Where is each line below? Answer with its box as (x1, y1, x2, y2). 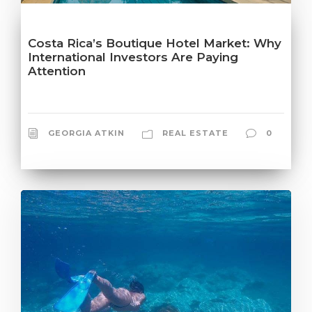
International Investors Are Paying (28, 50, 238, 65)
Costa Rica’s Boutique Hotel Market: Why (28, 36, 281, 51)
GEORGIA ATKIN (48, 128, 125, 139)
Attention (28, 64, 86, 79)
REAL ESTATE (162, 128, 228, 139)
